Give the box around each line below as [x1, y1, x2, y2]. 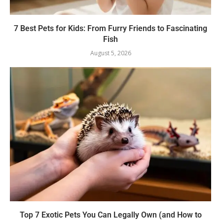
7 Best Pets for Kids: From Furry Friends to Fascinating [14, 23, 207, 33]
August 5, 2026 [90, 48, 131, 57]
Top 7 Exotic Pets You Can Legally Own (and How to [19, 210, 202, 220]
